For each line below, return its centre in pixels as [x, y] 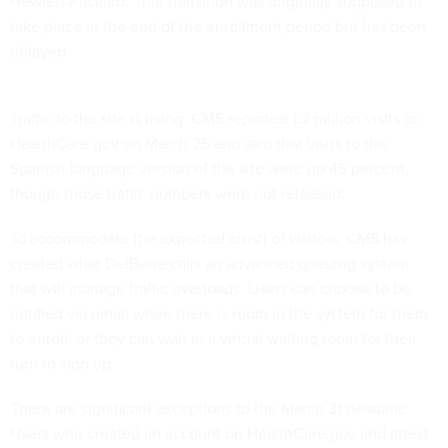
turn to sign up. [62, 363]
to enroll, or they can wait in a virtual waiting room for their [213, 338]
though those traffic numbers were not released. [177, 193]
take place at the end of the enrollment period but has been [218, 26]
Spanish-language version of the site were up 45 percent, [209, 168]
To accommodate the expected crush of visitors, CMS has [208, 238]
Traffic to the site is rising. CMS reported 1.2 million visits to [214, 118]
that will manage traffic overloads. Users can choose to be [210, 288]
